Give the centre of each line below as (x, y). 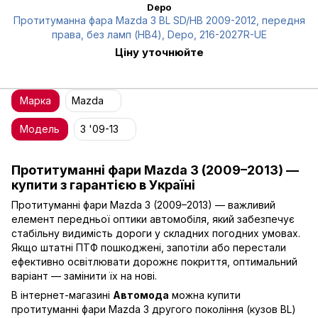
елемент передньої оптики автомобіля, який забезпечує (153, 219)
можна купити (205, 295)
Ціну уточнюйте (159, 52)
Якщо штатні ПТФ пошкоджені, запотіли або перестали (149, 248)
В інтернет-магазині (62, 295)
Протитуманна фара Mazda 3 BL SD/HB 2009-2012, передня (159, 20)
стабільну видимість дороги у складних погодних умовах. (156, 234)
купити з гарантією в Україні (103, 185)
